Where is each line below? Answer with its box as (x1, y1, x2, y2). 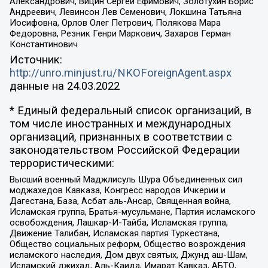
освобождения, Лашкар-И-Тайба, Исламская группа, (9, 217, 228, 228)
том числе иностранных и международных (9, 117, 231, 130)
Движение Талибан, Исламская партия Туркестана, (9, 228, 220, 239)
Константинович (9, 39, 78, 50)
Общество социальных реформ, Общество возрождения (9, 239, 245, 249)
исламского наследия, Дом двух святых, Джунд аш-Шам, (9, 249, 248, 260)
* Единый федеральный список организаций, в (9, 103, 251, 117)
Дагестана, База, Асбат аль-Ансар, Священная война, (9, 196, 231, 206)
